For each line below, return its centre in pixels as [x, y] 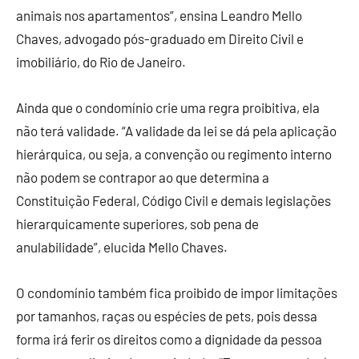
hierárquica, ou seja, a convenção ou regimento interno [174, 154]
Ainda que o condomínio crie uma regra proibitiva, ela [168, 108]
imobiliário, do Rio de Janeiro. [101, 62]
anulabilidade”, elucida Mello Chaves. [122, 247]
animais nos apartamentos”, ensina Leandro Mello [159, 16]
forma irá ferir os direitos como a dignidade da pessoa [169, 339]
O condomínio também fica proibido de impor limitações [177, 293]
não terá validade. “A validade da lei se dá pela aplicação [176, 131]
